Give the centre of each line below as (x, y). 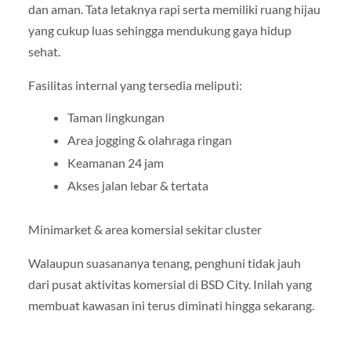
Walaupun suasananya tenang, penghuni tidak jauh (164, 263)
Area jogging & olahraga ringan (149, 140)
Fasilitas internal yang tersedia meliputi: (135, 85)
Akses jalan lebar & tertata (138, 186)
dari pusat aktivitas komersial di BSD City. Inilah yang (170, 284)
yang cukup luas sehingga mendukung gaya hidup (159, 30)
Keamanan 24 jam (115, 163)
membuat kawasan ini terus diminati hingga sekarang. (171, 306)
